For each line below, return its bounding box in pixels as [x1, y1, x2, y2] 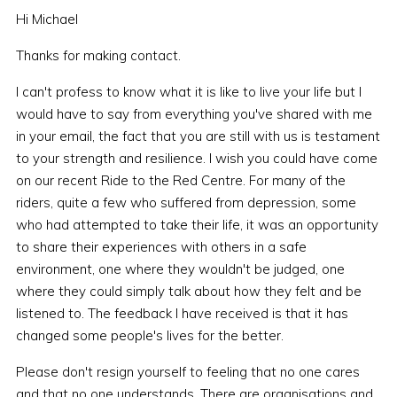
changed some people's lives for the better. [15, 327, 284, 345]
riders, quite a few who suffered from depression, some [15, 194, 356, 212]
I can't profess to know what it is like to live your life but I [15, 83, 362, 101]
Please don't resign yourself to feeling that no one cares [15, 363, 360, 381]
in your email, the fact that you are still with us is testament [15, 128, 380, 145]
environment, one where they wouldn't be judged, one [15, 261, 345, 278]
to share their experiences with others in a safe [15, 238, 307, 256]
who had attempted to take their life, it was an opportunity [15, 216, 378, 234]
